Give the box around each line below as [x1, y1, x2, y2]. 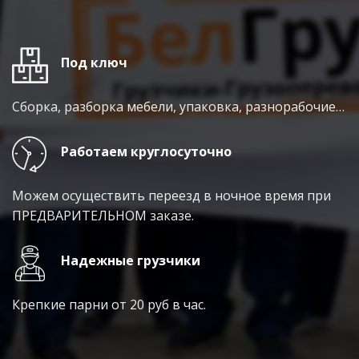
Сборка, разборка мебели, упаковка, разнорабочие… [12, 97, 345, 115]
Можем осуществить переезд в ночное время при [12, 186, 331, 204]
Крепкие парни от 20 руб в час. [12, 295, 206, 313]
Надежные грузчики [61, 251, 200, 269]
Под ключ [61, 53, 127, 71]
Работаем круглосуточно [61, 142, 232, 160]
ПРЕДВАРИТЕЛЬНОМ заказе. [12, 206, 194, 224]
